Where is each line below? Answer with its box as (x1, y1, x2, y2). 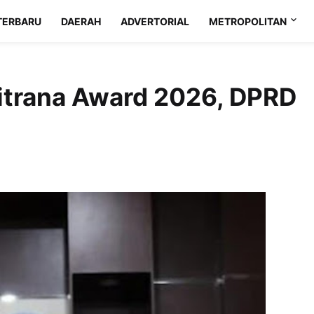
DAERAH (61, 15, 102, 27)
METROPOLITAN (209, 15, 287, 27)
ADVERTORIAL (121, 15, 190, 27)
